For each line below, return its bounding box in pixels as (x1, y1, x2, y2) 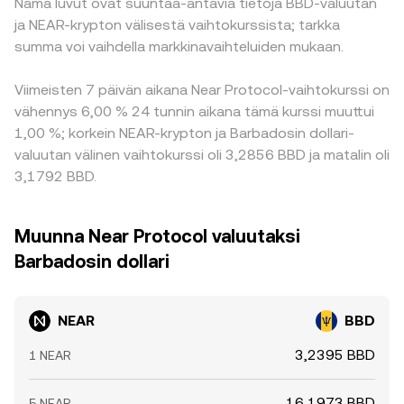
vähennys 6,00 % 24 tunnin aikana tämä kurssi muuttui (14, 103, 374, 120)
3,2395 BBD (295, 346, 375, 363)
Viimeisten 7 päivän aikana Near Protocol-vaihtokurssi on (14, 81, 390, 98)
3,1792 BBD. (14, 168, 96, 185)
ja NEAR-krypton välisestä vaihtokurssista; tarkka (14, 16, 340, 33)
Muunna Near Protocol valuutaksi (14, 225, 300, 247)
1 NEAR (29, 348, 71, 363)
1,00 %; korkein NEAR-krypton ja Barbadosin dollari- (14, 124, 354, 142)
